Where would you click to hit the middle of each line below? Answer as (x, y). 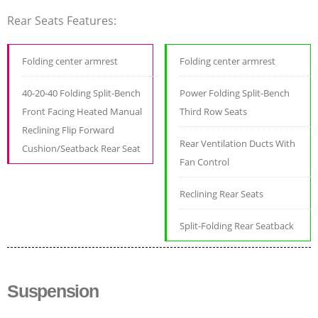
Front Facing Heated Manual (82, 112)
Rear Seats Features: (63, 21)
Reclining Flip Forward (68, 130)
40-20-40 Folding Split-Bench (81, 93)
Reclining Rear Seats (222, 194)
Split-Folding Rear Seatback (237, 226)
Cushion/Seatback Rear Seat (81, 149)
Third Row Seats (214, 112)
